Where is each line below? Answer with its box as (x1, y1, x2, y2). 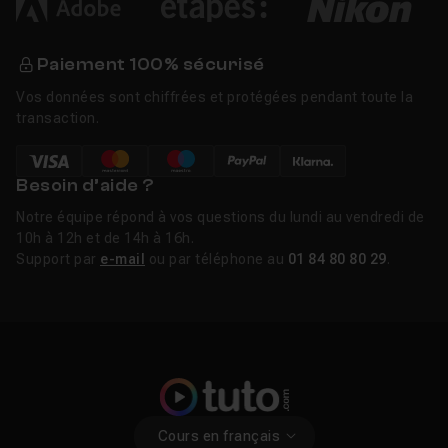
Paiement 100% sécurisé (36, 55, 265, 75)
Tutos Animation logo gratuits (37, 103, 267, 122)
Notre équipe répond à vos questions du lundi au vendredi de (16, 209, 425, 226)
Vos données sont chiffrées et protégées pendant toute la (16, 89, 413, 106)
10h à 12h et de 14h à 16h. (16, 230, 194, 247)
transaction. (16, 110, 99, 127)
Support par (16, 251, 100, 268)
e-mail (100, 251, 145, 268)
